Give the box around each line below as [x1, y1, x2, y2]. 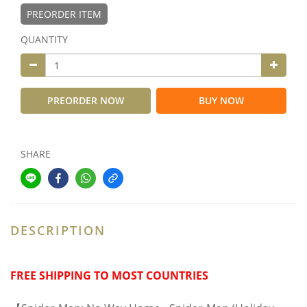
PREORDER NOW [47, 94, 124, 107]
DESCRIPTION [10, 222, 106, 238]
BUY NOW [199, 94, 244, 107]
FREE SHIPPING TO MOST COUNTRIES [10, 268, 208, 283]
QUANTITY [21, 33, 68, 46]
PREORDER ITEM [27, 8, 101, 21]
